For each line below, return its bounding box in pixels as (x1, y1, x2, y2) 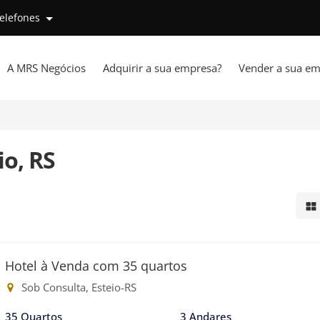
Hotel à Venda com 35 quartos (5, 257, 188, 274)
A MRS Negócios (6, 61, 86, 75)
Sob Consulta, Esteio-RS (19, 280, 137, 294)
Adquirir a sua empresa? (102, 61, 221, 75)
